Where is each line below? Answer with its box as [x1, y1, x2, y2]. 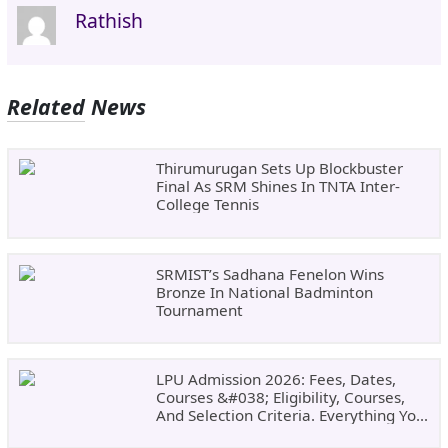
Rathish [75, 7, 143, 35]
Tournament [155, 299, 243, 320]
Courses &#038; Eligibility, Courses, [155, 387, 405, 408]
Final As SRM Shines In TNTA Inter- [155, 176, 400, 197]
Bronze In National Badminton [155, 281, 373, 302]
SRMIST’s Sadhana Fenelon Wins [155, 263, 384, 284]
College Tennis [155, 194, 259, 215]
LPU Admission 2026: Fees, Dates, [155, 369, 396, 390]
